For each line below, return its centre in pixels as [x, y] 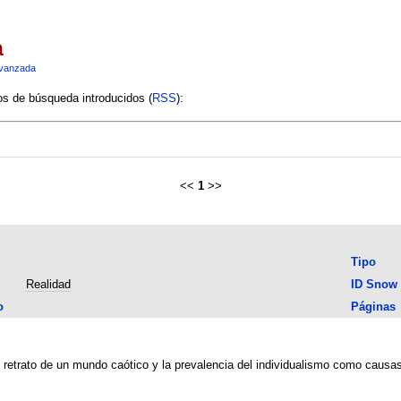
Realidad [48, 284]
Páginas [373, 306]
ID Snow [374, 284]
